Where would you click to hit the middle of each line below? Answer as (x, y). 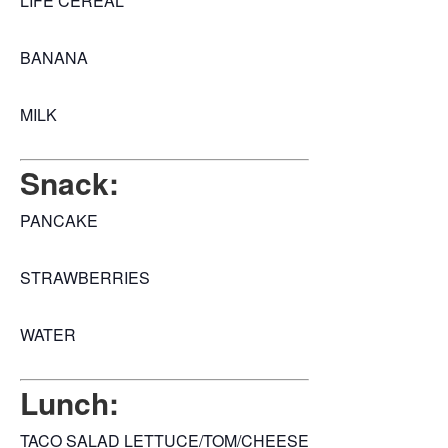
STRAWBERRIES (85, 278)
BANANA (54, 58)
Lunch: (69, 403)
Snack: (69, 183)
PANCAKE (59, 221)
